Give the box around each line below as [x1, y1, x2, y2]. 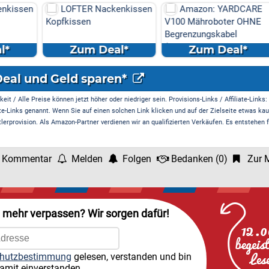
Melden [71, 153, 103, 165]
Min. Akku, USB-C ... [167, 29, 246, 40]
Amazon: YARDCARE [63, 4, 146, 14]
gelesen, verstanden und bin [71, 251, 192, 262]
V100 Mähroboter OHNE [48, 16, 145, 27]
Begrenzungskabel [48, 29, 121, 40]
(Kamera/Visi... [48, 41, 108, 52]
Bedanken [171, 153, 213, 165]
